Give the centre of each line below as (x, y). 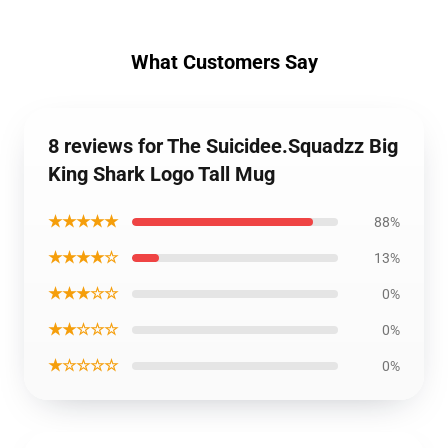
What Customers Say (224, 62)
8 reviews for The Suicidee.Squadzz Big (223, 146)
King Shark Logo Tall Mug (161, 174)
